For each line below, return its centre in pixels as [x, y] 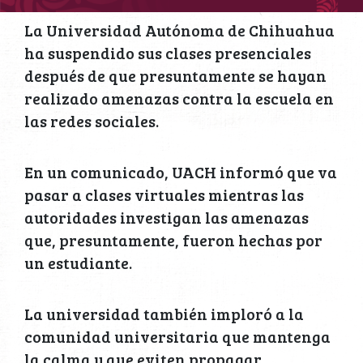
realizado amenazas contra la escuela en [179, 98]
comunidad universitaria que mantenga [177, 337]
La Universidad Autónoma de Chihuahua [179, 30]
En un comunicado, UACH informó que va [181, 172]
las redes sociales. [92, 121]
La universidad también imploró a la [164, 314]
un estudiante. [78, 263]
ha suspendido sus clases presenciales [168, 53]
